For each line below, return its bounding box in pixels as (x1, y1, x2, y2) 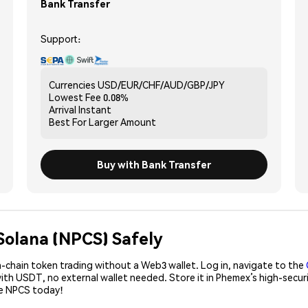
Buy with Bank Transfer (97, 157, 211, 170)
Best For (49, 115, 87, 128)
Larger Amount (89, 115, 156, 128)
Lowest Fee (49, 90, 101, 103)
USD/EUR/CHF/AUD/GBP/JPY (98, 78, 225, 91)
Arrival (49, 102, 76, 115)
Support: (41, 32, 80, 45)
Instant (78, 102, 111, 115)
